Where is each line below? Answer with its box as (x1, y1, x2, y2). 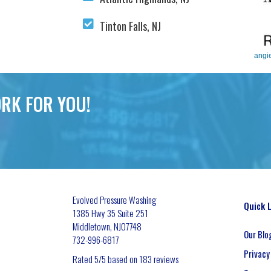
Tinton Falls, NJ (100, 18, 161, 34)
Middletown (72, 220, 110, 233)
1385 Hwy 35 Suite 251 (72, 206, 148, 220)
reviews (151, 252, 178, 266)
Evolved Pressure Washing (72, 193, 157, 206)
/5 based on (98, 252, 139, 266)
